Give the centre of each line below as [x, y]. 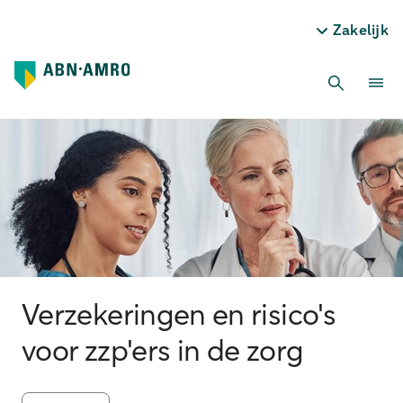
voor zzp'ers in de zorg [163, 353]
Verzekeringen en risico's [179, 317]
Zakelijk [360, 31]
